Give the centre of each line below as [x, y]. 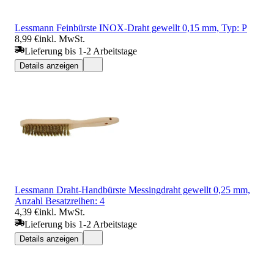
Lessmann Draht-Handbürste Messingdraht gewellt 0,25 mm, [132, 190]
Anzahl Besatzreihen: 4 [60, 201]
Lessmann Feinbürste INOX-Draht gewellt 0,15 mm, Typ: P [131, 28]
